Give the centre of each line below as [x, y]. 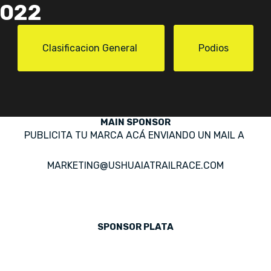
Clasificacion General [91, 48]
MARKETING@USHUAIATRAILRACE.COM [135, 166]
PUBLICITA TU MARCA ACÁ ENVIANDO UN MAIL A [135, 135]
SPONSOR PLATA [135, 227]
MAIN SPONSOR [135, 122]
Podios [214, 48]
